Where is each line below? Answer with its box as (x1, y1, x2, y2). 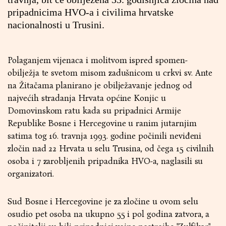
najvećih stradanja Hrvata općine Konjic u (8, 93, 166, 103)
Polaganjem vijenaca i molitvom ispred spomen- (8, 55, 188, 66)
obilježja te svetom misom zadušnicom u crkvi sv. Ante (8, 68, 213, 78)
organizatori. (8, 168, 54, 179)
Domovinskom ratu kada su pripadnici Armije (8, 105, 181, 116)
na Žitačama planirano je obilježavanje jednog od (8, 80, 192, 91)
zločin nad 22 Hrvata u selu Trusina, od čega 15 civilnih (8, 143, 214, 154)
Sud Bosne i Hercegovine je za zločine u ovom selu (8, 196, 198, 207)
